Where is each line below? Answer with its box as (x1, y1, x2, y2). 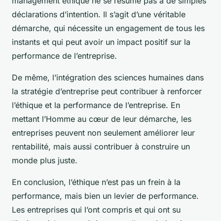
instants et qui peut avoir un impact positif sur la (12, 37, 190, 47)
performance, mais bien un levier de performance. (12, 190, 199, 201)
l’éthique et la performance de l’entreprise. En (12, 100, 180, 110)
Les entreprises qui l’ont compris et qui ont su (12, 204, 181, 215)
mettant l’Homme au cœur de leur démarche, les (12, 113, 191, 124)
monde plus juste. (12, 155, 77, 165)
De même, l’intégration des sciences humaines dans (12, 72, 204, 82)
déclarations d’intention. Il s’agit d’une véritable (12, 9, 185, 19)
